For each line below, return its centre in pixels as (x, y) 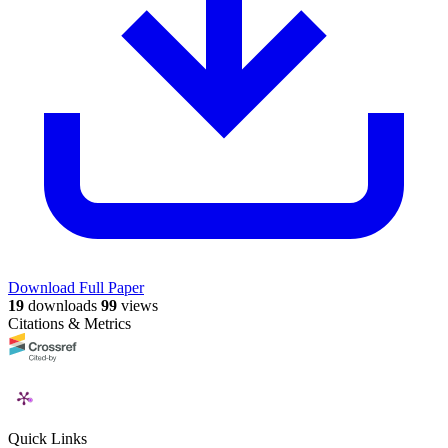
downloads (60, 306)
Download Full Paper (76, 288)
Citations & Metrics (69, 324)
